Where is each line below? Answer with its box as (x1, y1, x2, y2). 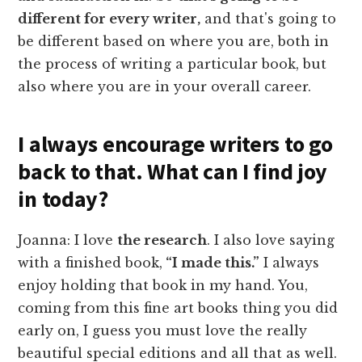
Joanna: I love (18, 232, 118, 249)
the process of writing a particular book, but (18, 56, 327, 73)
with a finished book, (18, 255, 163, 271)
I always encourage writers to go (18, 129, 333, 159)
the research (117, 232, 208, 249)
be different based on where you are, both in (18, 33, 330, 50)
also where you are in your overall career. (18, 78, 312, 95)
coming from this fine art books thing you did (18, 300, 339, 317)
